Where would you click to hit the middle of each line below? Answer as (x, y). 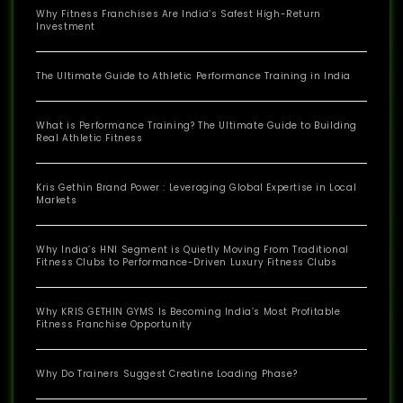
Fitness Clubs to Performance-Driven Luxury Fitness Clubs (187, 263)
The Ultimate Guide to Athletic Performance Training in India (193, 76)
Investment (66, 27)
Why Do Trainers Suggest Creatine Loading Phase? (167, 374)
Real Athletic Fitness (90, 139)
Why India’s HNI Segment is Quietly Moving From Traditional (193, 250)
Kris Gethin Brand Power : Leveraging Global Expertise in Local (197, 188)
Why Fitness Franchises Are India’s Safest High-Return (179, 14)
